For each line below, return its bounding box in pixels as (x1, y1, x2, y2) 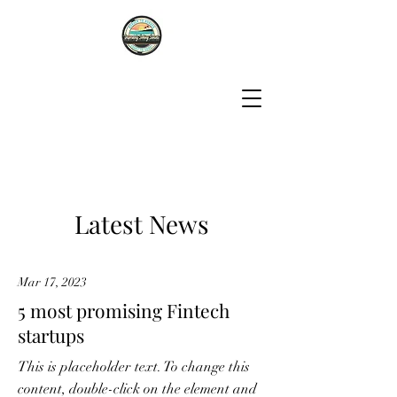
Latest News (74, 207, 209, 240)
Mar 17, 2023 (18, 275, 87, 290)
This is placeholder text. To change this (18, 358, 250, 376)
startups (18, 323, 84, 347)
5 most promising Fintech (18, 298, 230, 323)
